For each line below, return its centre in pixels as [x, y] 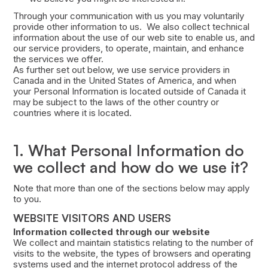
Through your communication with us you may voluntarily [128, 16]
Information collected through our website [111, 232]
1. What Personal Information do [128, 150]
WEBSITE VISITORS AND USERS [92, 218]
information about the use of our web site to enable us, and [134, 38]
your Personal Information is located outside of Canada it [129, 92]
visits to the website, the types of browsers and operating [132, 254]
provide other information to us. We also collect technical [131, 27]
